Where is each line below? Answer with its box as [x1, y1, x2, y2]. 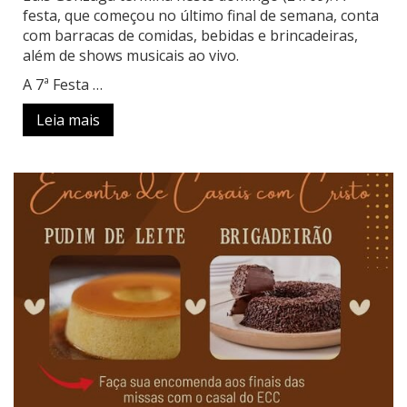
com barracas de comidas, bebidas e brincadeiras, [23, 25, 358, 45]
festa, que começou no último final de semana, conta [23, 5, 379, 25]
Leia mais [36, 109, 100, 130]
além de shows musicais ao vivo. [23, 45, 239, 65]
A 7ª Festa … [23, 74, 103, 94]
